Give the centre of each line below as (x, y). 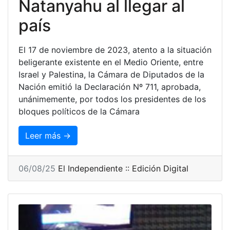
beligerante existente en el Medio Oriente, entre (111, 62)
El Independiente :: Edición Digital (123, 168)
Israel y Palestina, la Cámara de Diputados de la (111, 74)
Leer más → (48, 135)
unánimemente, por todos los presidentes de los (112, 99)
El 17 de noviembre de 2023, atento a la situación (115, 50)
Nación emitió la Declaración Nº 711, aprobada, (110, 87)
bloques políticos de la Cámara (79, 111)
